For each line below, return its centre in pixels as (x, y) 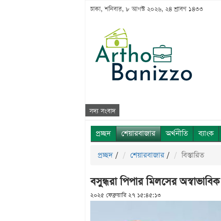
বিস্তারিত (193, 155)
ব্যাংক (206, 133)
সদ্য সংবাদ (102, 111)
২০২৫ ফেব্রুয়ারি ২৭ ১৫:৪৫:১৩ (126, 195)
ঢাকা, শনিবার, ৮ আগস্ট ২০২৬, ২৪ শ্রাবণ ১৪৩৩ (147, 9)
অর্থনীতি (177, 133)
